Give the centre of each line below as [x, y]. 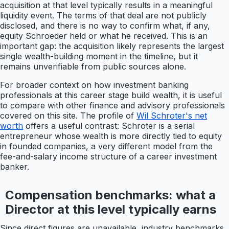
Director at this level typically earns [110, 210]
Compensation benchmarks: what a [110, 195]
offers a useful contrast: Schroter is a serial [109, 126]
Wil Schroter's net [172, 116]
